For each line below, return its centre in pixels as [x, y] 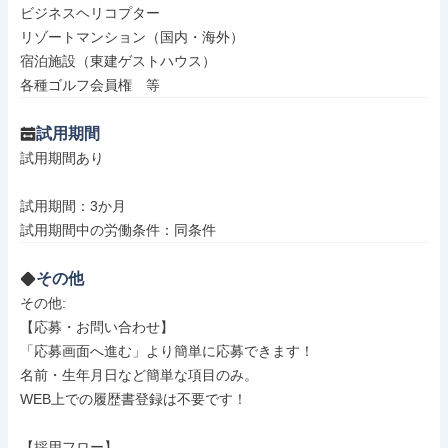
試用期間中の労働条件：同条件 [118, 230]
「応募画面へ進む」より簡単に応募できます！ [167, 351]
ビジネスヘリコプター [90, 13]
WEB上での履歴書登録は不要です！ [133, 399]
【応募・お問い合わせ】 [97, 327]
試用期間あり [62, 158]
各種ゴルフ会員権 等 [90, 85]
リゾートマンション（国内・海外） [132, 37]
